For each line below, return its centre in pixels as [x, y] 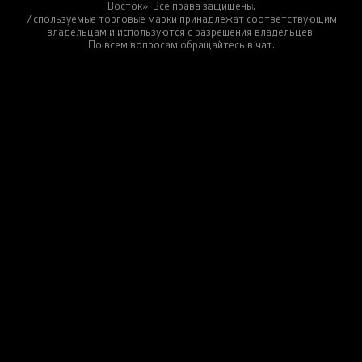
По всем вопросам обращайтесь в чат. [181, 44]
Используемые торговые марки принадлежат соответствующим [181, 18]
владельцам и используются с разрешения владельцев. [181, 31]
